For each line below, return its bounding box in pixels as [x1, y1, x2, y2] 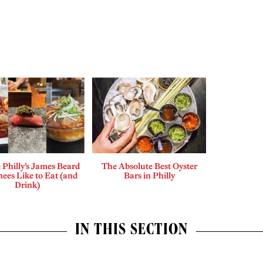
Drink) [14, 180, 40, 191]
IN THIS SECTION [75, 223, 188, 240]
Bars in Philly [123, 170, 175, 181]
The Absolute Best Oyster [101, 161, 197, 172]
